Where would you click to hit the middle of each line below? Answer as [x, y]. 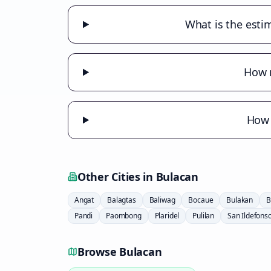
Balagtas [122, 200]
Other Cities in [117, 177]
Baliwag [162, 200]
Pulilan [203, 216]
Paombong [124, 216]
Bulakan [240, 200]
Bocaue [201, 200]
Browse [99, 252]
